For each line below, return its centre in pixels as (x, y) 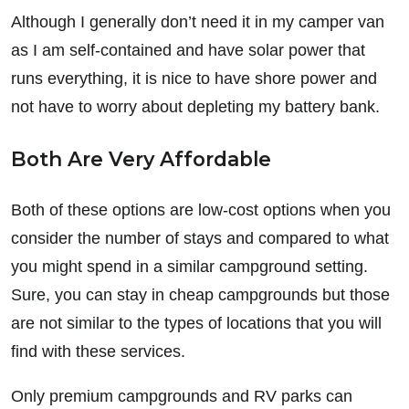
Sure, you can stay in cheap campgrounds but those (200, 294)
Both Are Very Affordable (141, 158)
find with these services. (98, 351)
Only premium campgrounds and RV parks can (182, 396)
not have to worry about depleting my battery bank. (195, 106)
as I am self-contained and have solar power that (188, 50)
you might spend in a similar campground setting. (189, 266)
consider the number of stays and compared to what (200, 238)
